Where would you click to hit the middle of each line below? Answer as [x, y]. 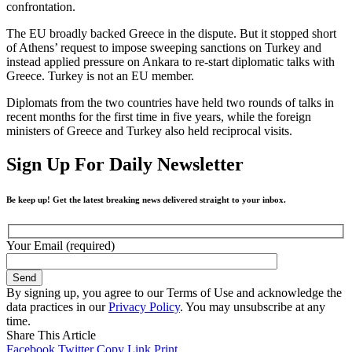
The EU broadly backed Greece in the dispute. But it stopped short [171, 33]
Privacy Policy [144, 307]
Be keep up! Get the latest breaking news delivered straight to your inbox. [146, 199]
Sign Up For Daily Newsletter [125, 164]
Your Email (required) [60, 246]
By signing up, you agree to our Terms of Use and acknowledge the [174, 293]
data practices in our [57, 307]
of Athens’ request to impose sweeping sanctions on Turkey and [164, 47]
